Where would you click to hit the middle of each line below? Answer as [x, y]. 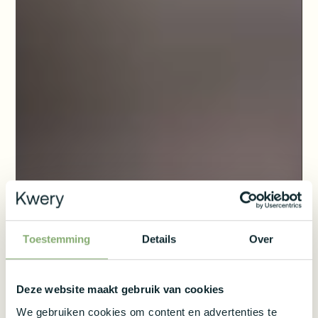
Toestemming [57, 239]
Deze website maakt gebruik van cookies [120, 290]
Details [159, 239]
